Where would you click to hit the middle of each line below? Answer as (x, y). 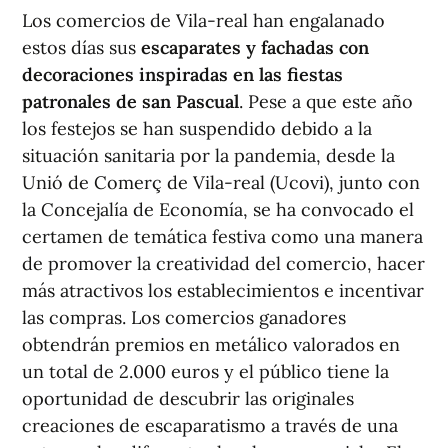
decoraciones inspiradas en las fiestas (182, 74)
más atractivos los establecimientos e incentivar (223, 290)
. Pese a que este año (326, 101)
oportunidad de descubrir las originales (188, 398)
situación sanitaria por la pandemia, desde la (208, 155)
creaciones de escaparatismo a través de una (210, 425)
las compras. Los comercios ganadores (184, 317)
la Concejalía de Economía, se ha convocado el (218, 209)
